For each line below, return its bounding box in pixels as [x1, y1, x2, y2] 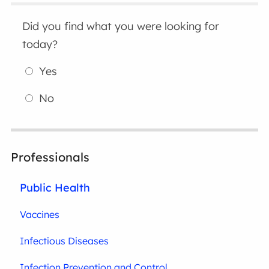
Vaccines [20, 208, 60, 221]
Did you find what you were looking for [22, 19, 220, 34]
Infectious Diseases [20, 235, 109, 247]
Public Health [20, 181, 91, 195]
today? [22, 37, 58, 52]
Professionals [11, 150, 90, 165]
